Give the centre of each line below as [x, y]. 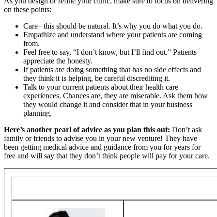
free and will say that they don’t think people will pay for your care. [107, 155]
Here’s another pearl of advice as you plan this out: [87, 129]
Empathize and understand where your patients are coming [113, 34]
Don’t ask [186, 129]
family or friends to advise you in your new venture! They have [101, 138]
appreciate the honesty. [58, 61]
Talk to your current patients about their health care [101, 87]
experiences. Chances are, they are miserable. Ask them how [116, 95]
